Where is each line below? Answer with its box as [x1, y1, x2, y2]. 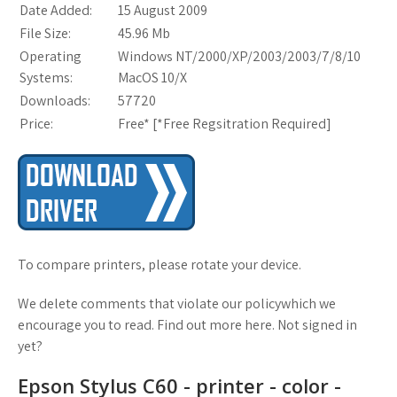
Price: [19, 114, 53, 133]
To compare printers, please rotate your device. [18, 255, 301, 274]
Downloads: [19, 91, 90, 110]
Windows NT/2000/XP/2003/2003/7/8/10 [118, 47, 361, 66]
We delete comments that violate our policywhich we [18, 294, 336, 313]
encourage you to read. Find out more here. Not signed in [18, 315, 357, 334]
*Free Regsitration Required [157, 114, 326, 133]
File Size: [19, 24, 71, 43]
